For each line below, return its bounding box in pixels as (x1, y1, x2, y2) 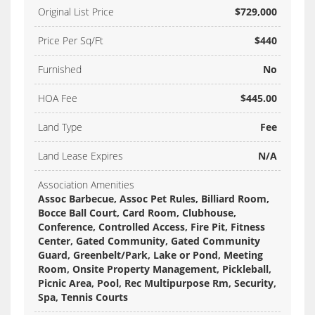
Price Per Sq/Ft (38, 34, 103, 48)
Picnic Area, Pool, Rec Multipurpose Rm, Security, (38, 276, 276, 290)
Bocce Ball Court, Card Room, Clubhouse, (38, 206, 236, 220)
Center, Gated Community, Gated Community (38, 234, 260, 248)
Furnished (38, 63, 82, 77)
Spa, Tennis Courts (38, 290, 128, 304)
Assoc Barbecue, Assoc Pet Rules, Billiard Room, (38, 192, 269, 206)
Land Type (38, 120, 82, 134)
